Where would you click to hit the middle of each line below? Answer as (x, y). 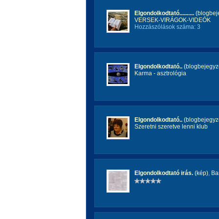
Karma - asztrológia (160, 73)
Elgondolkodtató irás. (164, 173)
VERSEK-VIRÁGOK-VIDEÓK (173, 20)
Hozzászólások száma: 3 (167, 27)
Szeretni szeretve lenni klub (171, 127)
